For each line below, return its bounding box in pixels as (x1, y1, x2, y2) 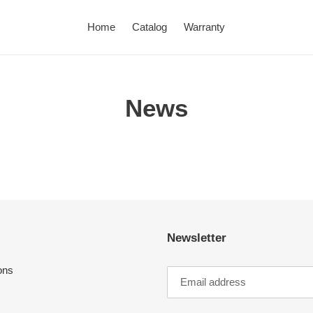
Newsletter (167, 231, 226, 245)
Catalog (132, 21, 167, 33)
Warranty (184, 21, 225, 33)
